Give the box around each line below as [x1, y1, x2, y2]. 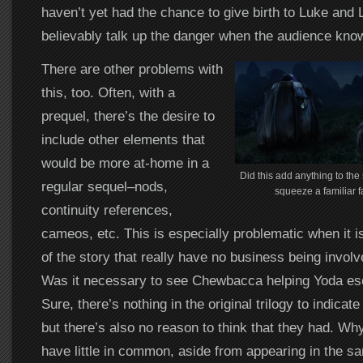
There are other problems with [41, 61, 223, 77]
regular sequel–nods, [41, 178, 168, 194]
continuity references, [41, 202, 173, 218]
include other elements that [41, 131, 205, 147]
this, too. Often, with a [41, 84, 175, 100]
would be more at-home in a [41, 155, 209, 171]
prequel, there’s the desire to [41, 108, 215, 124]
